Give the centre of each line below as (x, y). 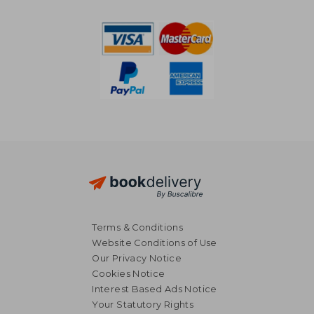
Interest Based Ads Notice (155, 289)
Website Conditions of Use (155, 243)
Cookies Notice (129, 273)
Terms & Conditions (138, 227)
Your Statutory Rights (143, 304)
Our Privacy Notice (137, 258)
